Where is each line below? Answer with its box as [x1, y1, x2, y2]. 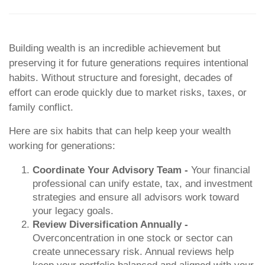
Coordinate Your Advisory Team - [33, 164, 191, 176]
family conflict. [9, 102, 73, 113]
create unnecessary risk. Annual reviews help [33, 246, 234, 257]
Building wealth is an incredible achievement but [9, 43, 221, 54]
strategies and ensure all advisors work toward [33, 192, 239, 203]
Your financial [191, 164, 250, 176]
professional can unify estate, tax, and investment [33, 178, 253, 189]
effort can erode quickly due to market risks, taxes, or [9, 87, 247, 98]
